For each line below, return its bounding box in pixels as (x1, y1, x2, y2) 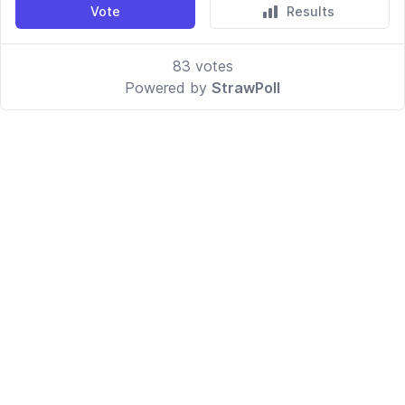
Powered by (125, 79, 212, 97)
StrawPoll (212, 79, 280, 97)
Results (287, 4, 334, 19)
